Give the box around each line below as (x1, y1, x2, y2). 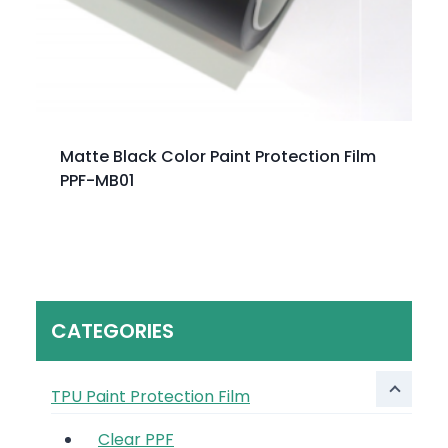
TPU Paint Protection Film (51, 384, 250, 408)
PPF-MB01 (60, 168, 134, 192)
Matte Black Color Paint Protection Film (60, 144, 376, 168)
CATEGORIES (51, 316, 174, 345)
